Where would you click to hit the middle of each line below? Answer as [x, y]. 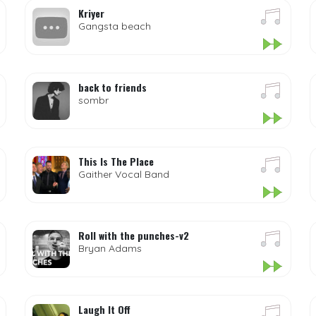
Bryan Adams [110, 248]
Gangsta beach [114, 26]
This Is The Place [116, 161]
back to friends [112, 87]
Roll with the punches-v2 [133, 235]
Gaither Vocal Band [123, 174]
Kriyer [91, 13]
